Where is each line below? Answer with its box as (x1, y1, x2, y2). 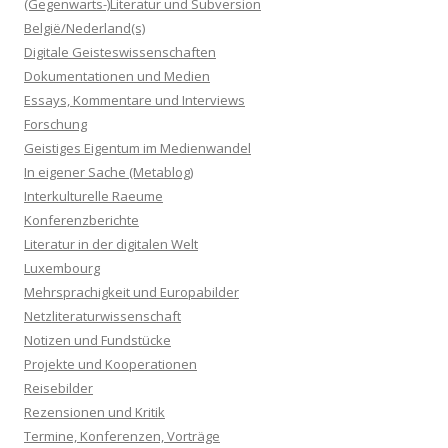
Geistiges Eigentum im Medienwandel (24, 139, 251, 158)
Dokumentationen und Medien (24, 67, 210, 86)
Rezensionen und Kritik (24, 403, 165, 422)
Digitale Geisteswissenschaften (24, 43, 216, 62)
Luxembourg (24, 259, 100, 278)
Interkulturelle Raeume (24, 187, 163, 206)
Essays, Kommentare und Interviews (24, 91, 245, 110)
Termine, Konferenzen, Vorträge (24, 427, 220, 446)
